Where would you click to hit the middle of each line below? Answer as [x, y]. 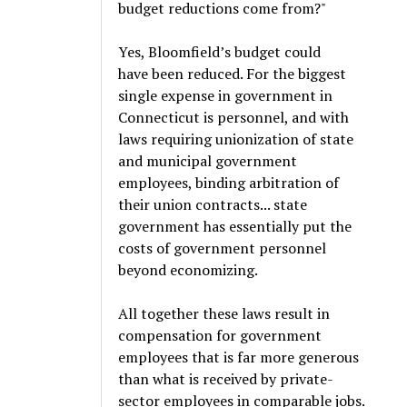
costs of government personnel [223, 248]
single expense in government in [226, 95]
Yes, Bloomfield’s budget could [220, 51]
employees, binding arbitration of [229, 182]
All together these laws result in [224, 313]
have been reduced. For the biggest [233, 73]
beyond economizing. [190, 269]
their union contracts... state [213, 204]
